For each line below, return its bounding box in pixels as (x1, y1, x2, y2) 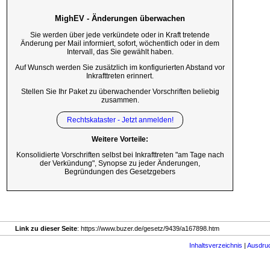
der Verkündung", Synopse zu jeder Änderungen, (40, 159, 200, 168)
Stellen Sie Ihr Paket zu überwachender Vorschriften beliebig (20, 87, 219, 96)
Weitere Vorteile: (92, 135, 148, 144)
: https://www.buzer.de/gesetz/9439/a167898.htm (77, 225, 225, 233)
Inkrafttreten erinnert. (86, 71, 154, 80)
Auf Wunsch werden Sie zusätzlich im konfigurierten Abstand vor (15, 63, 225, 72)
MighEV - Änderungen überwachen (55, 13, 185, 23)
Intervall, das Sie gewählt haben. (66, 48, 174, 57)
